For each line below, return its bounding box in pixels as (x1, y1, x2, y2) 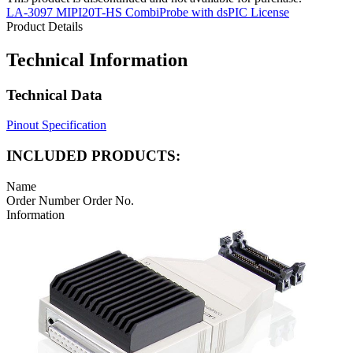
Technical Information (6, 49, 188, 70)
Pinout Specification (6, 118, 106, 132)
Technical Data (6, 86, 102, 103)
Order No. (83, 193, 134, 207)
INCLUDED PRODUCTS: (6, 147, 180, 164)
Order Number (6, 193, 83, 207)
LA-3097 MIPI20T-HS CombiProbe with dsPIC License (6, 5, 289, 19)
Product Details (6, 19, 83, 33)
